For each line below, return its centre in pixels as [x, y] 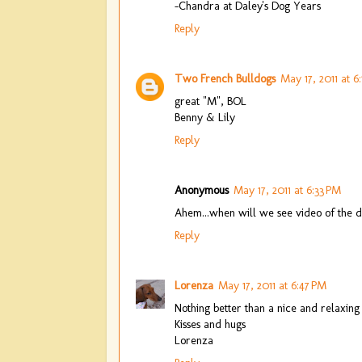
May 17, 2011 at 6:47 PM [272, 285]
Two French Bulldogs [225, 78]
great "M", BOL [210, 101]
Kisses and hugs [210, 324]
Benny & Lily [205, 117]
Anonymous [202, 189]
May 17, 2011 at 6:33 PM [287, 189]
